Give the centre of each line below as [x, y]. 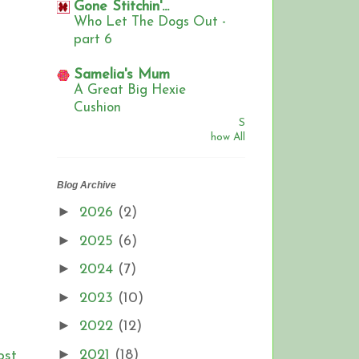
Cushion [97, 108]
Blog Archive [87, 186]
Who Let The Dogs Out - [150, 22]
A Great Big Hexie [130, 91]
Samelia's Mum [122, 75]
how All [228, 138]
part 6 [93, 40]
